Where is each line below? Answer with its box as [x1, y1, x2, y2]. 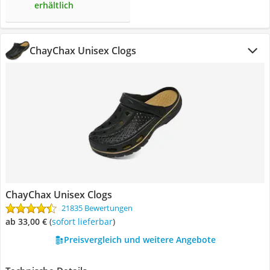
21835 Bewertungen [61, 202, 133, 213]
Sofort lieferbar [56, 216, 113, 227]
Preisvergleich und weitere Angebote [63, 234, 216, 245]
